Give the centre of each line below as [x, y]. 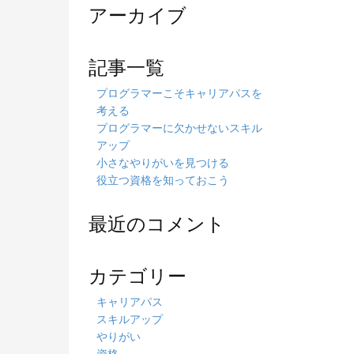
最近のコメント [157, 222]
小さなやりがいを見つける [163, 163]
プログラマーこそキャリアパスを [179, 93]
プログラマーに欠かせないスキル [179, 128]
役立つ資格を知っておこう [163, 180]
